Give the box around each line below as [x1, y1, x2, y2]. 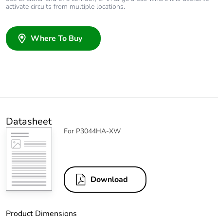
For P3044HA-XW [64, 127, 121, 136]
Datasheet [6, 115, 52, 128]
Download [91, 174, 128, 185]
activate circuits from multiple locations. [6, 2, 125, 12]
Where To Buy [31, 33, 82, 44]
